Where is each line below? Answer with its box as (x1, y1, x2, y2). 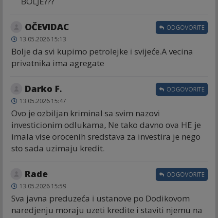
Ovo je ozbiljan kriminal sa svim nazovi (11, 108, 160, 119)
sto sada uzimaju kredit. (11, 143, 105, 154)
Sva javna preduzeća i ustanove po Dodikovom (11, 193, 190, 204)
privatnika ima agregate (11, 57, 104, 69)
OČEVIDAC (25, 21, 69, 33)
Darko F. (25, 83, 62, 95)
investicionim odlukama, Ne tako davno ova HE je (11, 119, 201, 131)
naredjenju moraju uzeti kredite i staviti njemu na (11, 204, 202, 216)
